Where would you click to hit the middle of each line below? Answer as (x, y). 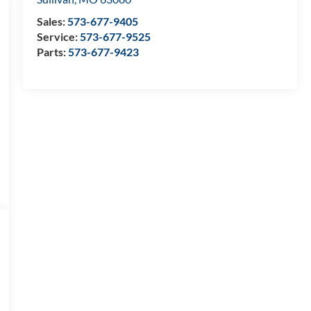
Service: (58, 37)
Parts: (52, 52)
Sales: (52, 22)
